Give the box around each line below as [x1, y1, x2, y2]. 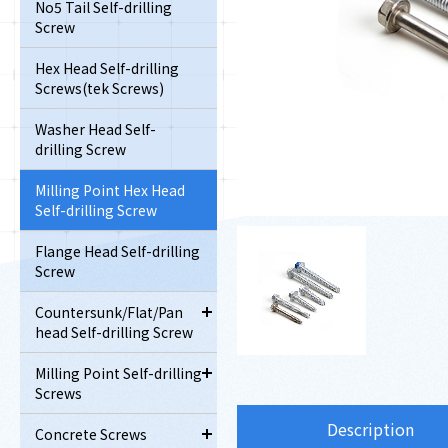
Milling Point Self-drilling [35, 363, 202, 384]
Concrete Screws [35, 424, 147, 445]
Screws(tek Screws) [35, 78, 164, 99]
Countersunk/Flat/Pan [35, 302, 183, 323]
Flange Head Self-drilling [35, 241, 200, 262]
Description [326, 417, 414, 441]
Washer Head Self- [35, 119, 156, 140]
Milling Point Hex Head [35, 180, 185, 201]
